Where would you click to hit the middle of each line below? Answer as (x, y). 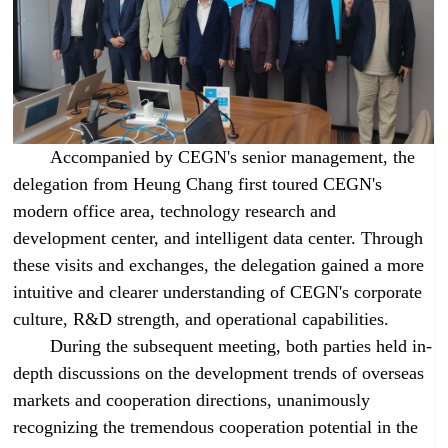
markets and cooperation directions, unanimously (192, 399)
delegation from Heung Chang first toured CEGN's (198, 183)
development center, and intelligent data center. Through (218, 237)
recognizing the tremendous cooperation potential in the (216, 426)
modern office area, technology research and (175, 210)
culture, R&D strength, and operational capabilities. (201, 318)
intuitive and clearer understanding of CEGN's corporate (218, 291)
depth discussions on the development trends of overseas (219, 372)
